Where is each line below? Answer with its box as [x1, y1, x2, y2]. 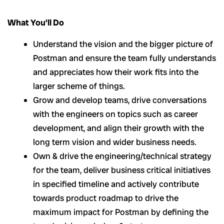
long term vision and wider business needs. [33, 136, 196, 147]
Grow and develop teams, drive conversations [33, 94, 206, 105]
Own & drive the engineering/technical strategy [33, 150, 211, 161]
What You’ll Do [7, 16, 64, 28]
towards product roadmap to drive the [33, 192, 178, 203]
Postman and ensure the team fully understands [33, 52, 216, 63]
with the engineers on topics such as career [33, 108, 198, 119]
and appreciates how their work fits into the [33, 66, 198, 77]
